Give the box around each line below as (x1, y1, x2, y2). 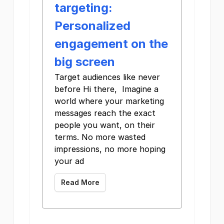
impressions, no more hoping (54, 144, 165, 154)
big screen (54, 54, 115, 69)
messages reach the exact (54, 108, 155, 118)
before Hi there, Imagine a (54, 84, 158, 94)
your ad (54, 156, 84, 166)
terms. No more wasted (54, 132, 145, 142)
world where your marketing (54, 96, 164, 106)
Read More (61, 178, 99, 186)
